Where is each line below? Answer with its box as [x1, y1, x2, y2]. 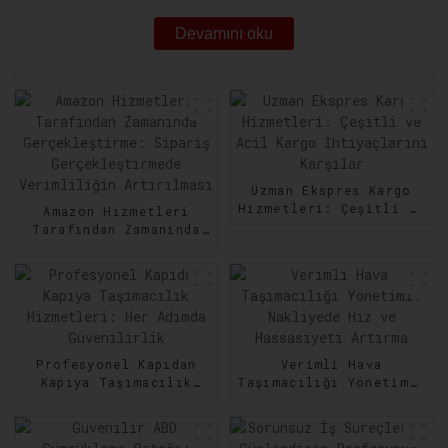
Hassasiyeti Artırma [250, 410, 413, 427]
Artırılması [69, 311, 164, 328]
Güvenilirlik [66, 410, 167, 427]
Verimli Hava [280, 356, 383, 373]
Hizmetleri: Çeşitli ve [237, 200, 426, 217]
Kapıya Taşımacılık [40, 374, 193, 391]
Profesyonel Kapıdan [36, 356, 197, 373]
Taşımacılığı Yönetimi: [237, 374, 426, 391]
